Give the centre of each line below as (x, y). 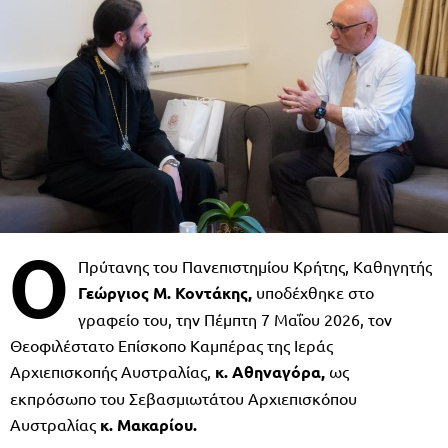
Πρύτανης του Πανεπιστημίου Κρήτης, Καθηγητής (255, 265)
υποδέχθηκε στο (313, 291)
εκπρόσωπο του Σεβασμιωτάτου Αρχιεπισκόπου (183, 397)
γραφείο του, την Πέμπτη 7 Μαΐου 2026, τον (235, 318)
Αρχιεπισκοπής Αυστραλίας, (112, 370)
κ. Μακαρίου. (148, 424)
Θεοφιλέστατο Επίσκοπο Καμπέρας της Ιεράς (171, 344)
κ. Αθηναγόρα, (270, 371)
